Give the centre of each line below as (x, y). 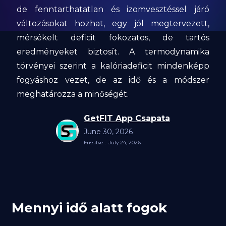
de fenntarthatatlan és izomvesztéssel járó (113, 9)
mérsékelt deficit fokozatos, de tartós (113, 38)
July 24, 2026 (125, 143)
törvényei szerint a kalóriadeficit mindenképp (113, 66)
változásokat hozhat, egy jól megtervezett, (113, 23)
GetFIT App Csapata (127, 118)
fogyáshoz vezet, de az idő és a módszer (113, 80)
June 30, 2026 (108, 132)
